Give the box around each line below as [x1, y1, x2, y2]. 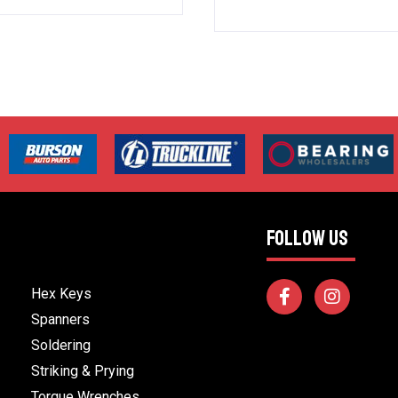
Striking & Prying [31, 362, 135, 380]
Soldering [31, 337, 92, 354]
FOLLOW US [267, 225, 349, 252]
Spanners [31, 311, 91, 329]
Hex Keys [31, 285, 92, 303]
